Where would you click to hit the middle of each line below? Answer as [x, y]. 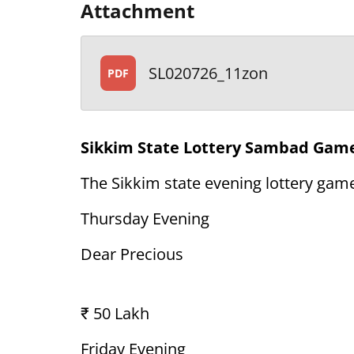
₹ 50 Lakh [115, 313]
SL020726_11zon [208, 73]
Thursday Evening [145, 218]
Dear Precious [132, 254]
